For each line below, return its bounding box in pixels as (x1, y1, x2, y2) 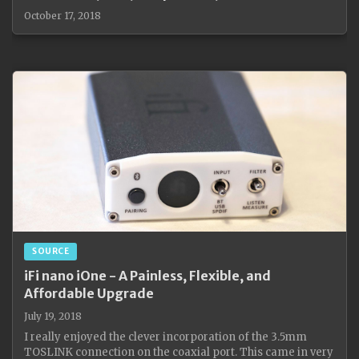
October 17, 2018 (24, 10, 101, 22)
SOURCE (32, 246, 69, 256)
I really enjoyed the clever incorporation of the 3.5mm (24, 330, 307, 344)
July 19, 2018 (24, 310, 82, 322)
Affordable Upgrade (24, 285, 154, 301)
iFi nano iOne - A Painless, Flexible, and (24, 268, 271, 284)
